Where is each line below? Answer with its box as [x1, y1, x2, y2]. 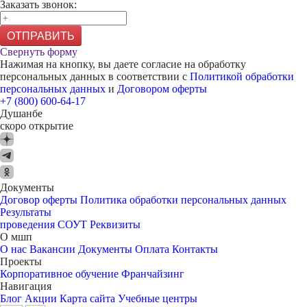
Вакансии [29, 243, 75, 255]
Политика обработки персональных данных [80, 194, 286, 206]
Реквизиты [90, 219, 140, 230]
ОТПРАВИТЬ [7, 30, 75, 42]
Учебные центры [118, 293, 197, 304]
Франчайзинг [121, 268, 184, 280]
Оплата [135, 243, 169, 255]
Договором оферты [117, 83, 207, 95]
